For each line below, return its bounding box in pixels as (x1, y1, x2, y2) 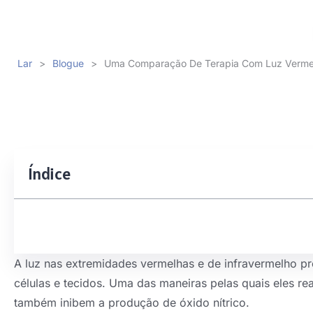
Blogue (52, 57, 84, 69)
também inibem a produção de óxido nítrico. (14, 296, 249, 310)
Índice (28, 163, 71, 184)
